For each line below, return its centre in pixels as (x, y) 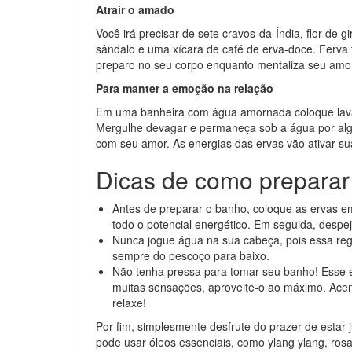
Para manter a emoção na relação (185, 88)
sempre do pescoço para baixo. (191, 255)
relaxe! (129, 302)
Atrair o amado (135, 9)
